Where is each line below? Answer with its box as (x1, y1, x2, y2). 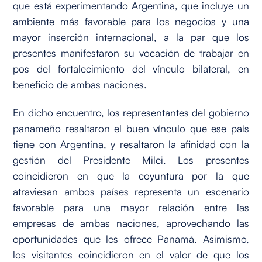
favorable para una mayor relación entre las (13, 201, 249, 214)
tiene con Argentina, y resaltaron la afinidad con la (13, 137, 249, 151)
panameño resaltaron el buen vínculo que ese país (13, 122, 249, 135)
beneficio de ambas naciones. (13, 78, 147, 91)
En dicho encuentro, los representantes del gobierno (13, 106, 249, 119)
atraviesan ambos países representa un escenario (13, 185, 249, 198)
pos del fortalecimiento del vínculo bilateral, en (13, 62, 249, 75)
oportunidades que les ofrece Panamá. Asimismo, (13, 232, 249, 246)
